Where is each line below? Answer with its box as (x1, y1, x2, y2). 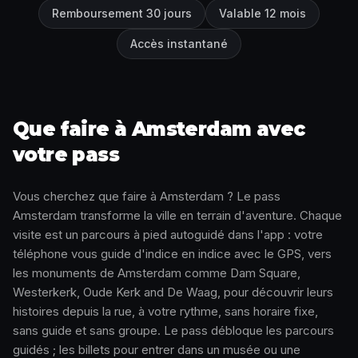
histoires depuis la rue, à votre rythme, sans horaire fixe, (13, 304, 318, 320)
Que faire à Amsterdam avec (13, 117, 305, 141)
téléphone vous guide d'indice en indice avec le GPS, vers (13, 246, 332, 262)
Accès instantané (130, 37, 228, 51)
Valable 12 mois (219, 6, 306, 21)
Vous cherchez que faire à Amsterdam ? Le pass (13, 189, 280, 205)
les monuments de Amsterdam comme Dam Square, (13, 265, 300, 281)
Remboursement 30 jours (52, 6, 192, 21)
